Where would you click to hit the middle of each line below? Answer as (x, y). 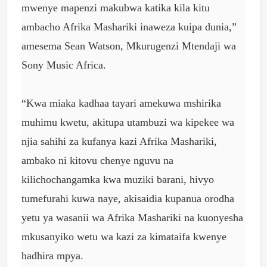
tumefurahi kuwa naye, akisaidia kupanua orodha (128, 198)
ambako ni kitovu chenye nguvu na (97, 160)
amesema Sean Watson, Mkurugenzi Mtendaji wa (130, 46)
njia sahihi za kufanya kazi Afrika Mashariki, (119, 141)
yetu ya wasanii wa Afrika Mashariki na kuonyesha (132, 218)
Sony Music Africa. (64, 65)
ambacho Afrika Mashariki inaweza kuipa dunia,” (129, 27)
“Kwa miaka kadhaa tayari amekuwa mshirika (121, 103)
